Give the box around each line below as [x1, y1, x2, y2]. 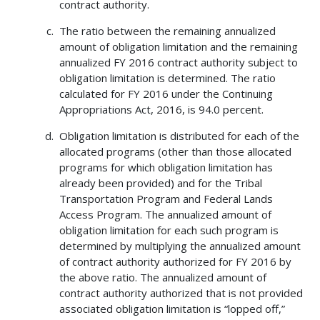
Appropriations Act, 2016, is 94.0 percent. [59, 102, 264, 117]
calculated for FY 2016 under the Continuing [59, 86, 273, 101]
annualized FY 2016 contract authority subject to [59, 55, 298, 70]
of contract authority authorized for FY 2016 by [59, 254, 291, 269]
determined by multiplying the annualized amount [59, 239, 301, 254]
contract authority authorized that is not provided [59, 286, 303, 301]
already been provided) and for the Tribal [59, 176, 262, 191]
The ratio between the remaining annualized [59, 24, 276, 39]
